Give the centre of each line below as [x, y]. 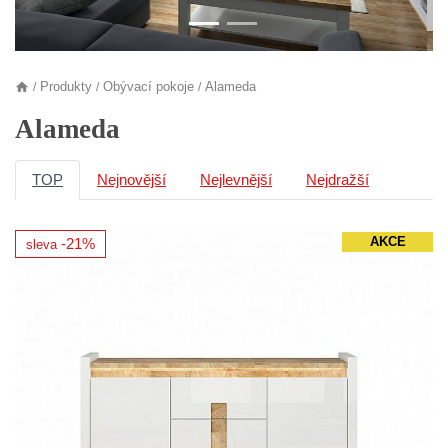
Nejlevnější [236, 180]
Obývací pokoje [148, 87]
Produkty [66, 87]
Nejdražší [337, 180]
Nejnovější [131, 180]
